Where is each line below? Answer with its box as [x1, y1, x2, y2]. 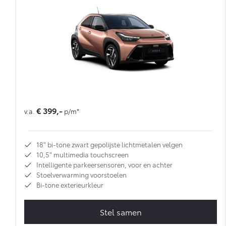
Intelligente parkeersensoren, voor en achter [36, 160, 173, 169]
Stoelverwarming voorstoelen [36, 170, 127, 180]
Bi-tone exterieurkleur [36, 180, 103, 190]
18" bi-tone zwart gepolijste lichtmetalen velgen [36, 140, 183, 149]
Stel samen [99, 206, 142, 218]
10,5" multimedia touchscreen [36, 150, 129, 159]
